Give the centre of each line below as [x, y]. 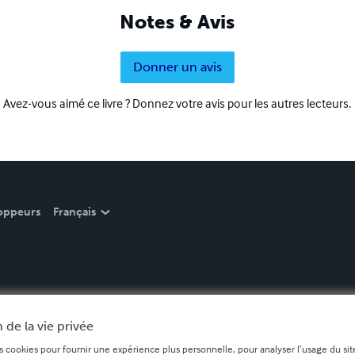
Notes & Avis [177, 22]
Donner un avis [177, 67]
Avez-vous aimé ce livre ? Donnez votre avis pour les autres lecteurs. [177, 103]
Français [74, 212]
